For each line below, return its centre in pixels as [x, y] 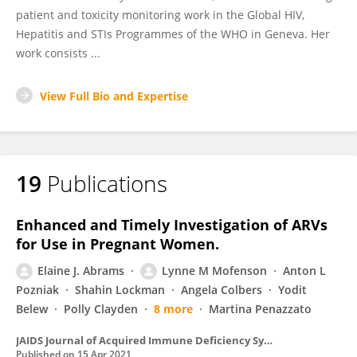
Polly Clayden [101, 309]
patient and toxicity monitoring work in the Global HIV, [160, 15]
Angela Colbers [222, 290]
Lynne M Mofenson [214, 271]
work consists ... [58, 53]
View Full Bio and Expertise [114, 96]
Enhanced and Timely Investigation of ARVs [172, 225]
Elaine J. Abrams [81, 271]
